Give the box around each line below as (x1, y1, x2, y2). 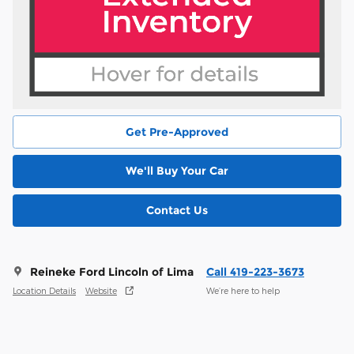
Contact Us (146, 202, 208, 217)
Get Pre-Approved (126, 124, 228, 139)
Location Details (13, 284, 76, 296)
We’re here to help (206, 284, 280, 296)
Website (85, 284, 117, 296)
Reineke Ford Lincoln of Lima (30, 265, 194, 280)
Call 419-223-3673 (206, 265, 304, 280)
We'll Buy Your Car (126, 164, 228, 179)
